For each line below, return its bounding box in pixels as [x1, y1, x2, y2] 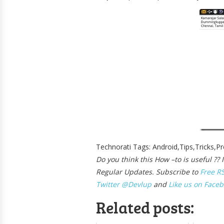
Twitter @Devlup [96, 179, 151, 189]
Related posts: [96, 196, 194, 218]
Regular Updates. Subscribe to [96, 166, 200, 176]
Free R [200, 166, 221, 176]
